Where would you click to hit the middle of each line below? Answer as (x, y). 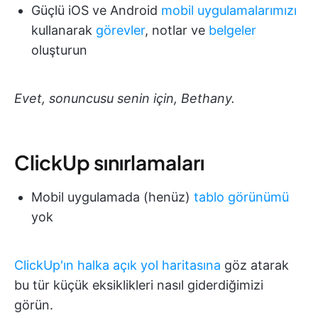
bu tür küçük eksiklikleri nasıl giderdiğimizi (139, 285)
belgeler (232, 31)
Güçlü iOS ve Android (96, 11)
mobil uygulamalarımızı (229, 11)
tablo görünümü (241, 197)
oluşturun (59, 50)
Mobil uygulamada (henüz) (113, 197)
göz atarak (255, 265)
